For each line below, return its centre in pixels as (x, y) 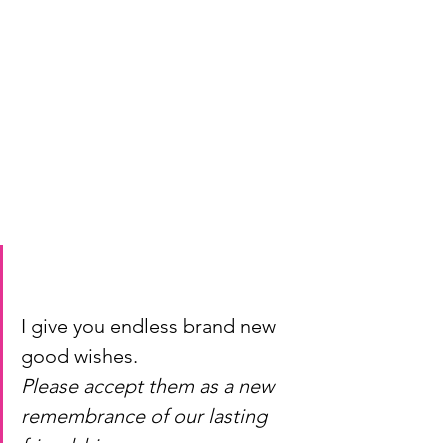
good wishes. (79, 356)
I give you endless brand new (151, 326)
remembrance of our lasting (146, 416)
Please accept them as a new (150, 386)
